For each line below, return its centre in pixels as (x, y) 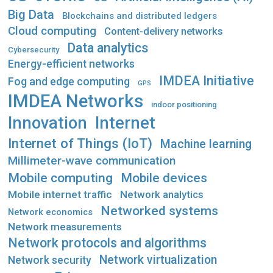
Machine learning (206, 144)
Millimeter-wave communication (92, 161)
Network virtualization (158, 260)
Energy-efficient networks (71, 64)
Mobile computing (60, 178)
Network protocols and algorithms (107, 243)
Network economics (50, 212)
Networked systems (159, 211)
